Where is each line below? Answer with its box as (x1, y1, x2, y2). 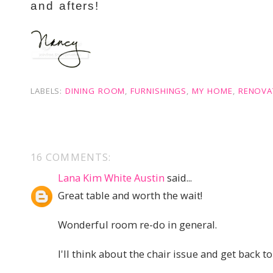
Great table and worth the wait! (58, 188, 202, 203)
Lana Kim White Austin (58, 170, 165, 185)
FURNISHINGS (130, 85, 187, 97)
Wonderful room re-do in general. (58, 218, 217, 232)
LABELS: (30, 85, 66, 97)
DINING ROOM (65, 85, 126, 97)
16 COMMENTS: (30, 149, 112, 164)
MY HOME (192, 85, 233, 97)
